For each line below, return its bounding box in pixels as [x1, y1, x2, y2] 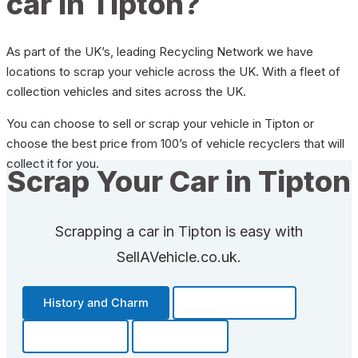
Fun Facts [153, 328, 208, 344]
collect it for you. [6, 155, 99, 171]
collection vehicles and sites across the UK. [6, 83, 246, 99]
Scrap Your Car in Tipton [7, 163, 351, 199]
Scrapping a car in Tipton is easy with [55, 222, 303, 240]
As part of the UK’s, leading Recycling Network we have [6, 43, 313, 59]
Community [43, 328, 108, 344]
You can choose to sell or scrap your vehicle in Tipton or [6, 115, 314, 131]
